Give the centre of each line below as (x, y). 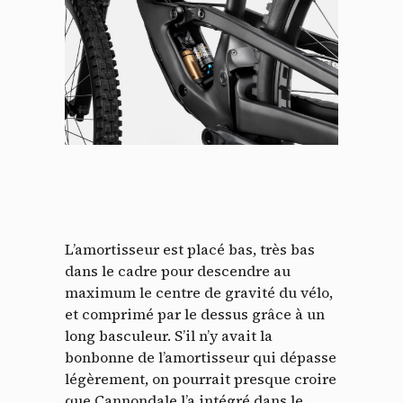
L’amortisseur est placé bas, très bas (190, 249)
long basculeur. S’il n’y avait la (169, 335)
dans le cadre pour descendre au (178, 270)
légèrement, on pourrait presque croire (201, 378)
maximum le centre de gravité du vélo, (199, 292)
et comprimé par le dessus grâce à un (195, 313)
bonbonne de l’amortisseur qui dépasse (201, 357)
